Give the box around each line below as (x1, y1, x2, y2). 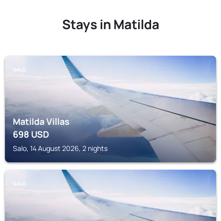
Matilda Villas (13, 115, 70, 127)
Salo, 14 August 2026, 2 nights (13, 144, 108, 153)
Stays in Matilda (62, 15, 159, 33)
